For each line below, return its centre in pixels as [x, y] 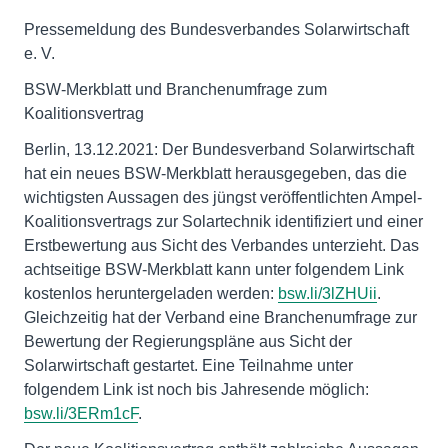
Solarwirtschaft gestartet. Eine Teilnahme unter [188, 365]
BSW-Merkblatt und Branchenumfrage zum [175, 89]
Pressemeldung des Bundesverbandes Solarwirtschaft [216, 29]
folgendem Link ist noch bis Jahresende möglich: [196, 389]
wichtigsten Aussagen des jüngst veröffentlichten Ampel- [223, 197]
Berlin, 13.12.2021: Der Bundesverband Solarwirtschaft [219, 149]
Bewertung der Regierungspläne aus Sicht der [188, 341]
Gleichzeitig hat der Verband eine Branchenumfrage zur [220, 317]
